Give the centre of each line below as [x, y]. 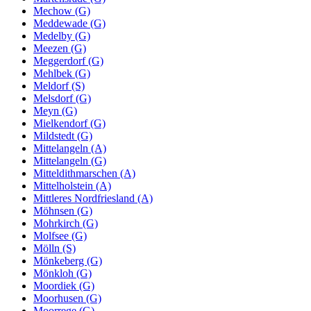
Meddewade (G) [69, 23]
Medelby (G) [62, 35]
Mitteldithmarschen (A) [84, 173]
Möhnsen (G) [63, 210]
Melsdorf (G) [62, 98]
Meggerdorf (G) [68, 60]
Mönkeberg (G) [68, 260]
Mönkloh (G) [62, 273]
